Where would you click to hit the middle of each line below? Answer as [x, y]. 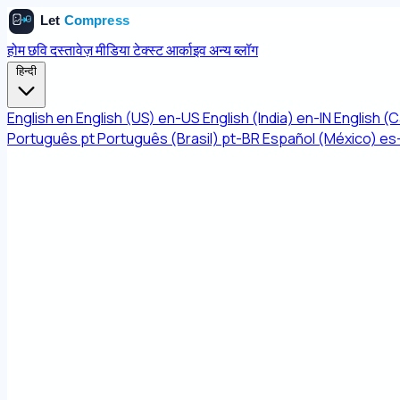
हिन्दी [26, 71]
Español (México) [320, 138]
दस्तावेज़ [73, 50]
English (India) [248, 118]
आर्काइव [187, 50]
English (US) [116, 118]
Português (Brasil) [158, 138]
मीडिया [114, 50]
